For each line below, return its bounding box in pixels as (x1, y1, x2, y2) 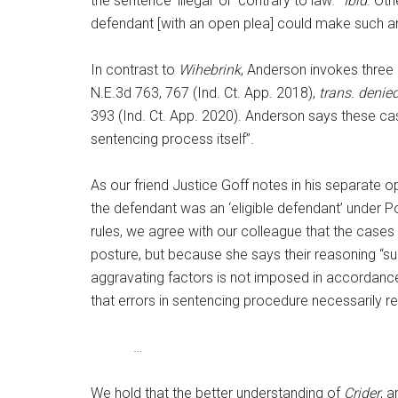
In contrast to (91, 61, 179, 78)
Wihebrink (179, 61, 241, 78)
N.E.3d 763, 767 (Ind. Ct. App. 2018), (91, 84, 319, 101)
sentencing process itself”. (91, 131, 254, 147)
